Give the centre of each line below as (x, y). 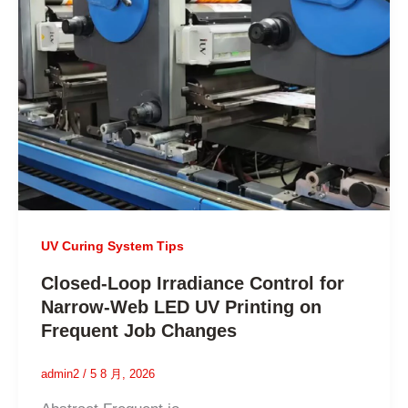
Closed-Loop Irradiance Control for (193, 284)
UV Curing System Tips (113, 246)
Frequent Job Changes (139, 331)
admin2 (62, 374)
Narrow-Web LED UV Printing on (182, 307)
